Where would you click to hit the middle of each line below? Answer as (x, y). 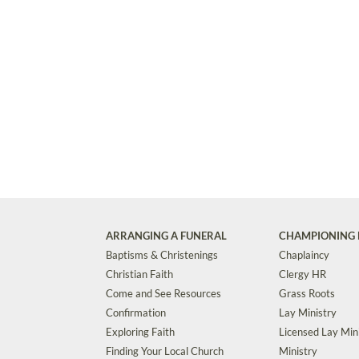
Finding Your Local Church (165, 351)
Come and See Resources (163, 293)
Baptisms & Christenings (162, 255)
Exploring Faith (140, 332)
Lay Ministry (308, 313)
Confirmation (136, 313)
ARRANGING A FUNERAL (166, 236)
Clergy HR (303, 274)
